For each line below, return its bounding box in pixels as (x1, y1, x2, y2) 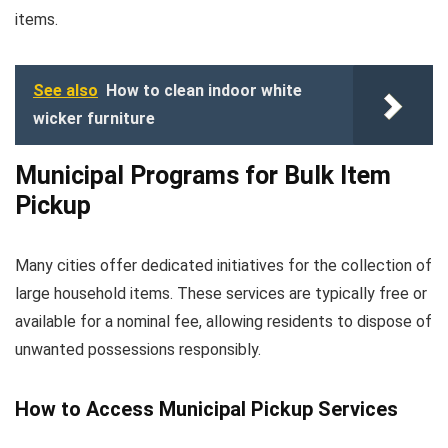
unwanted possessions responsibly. (15, 340, 261, 359)
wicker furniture (33, 109, 155, 128)
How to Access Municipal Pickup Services (15, 397, 398, 421)
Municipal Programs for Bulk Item (15, 161, 391, 190)
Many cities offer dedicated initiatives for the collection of (15, 256, 432, 275)
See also (33, 81, 98, 100)
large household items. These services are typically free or (15, 284, 427, 303)
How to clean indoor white (106, 81, 302, 100)
